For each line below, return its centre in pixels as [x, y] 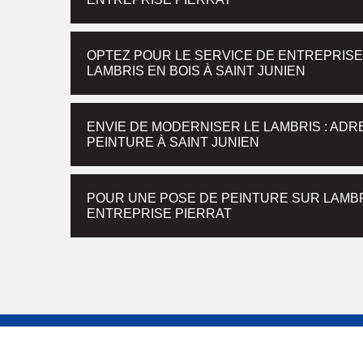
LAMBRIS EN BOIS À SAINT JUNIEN [196, 71]
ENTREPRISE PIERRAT [159, 214]
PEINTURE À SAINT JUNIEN [173, 142]
